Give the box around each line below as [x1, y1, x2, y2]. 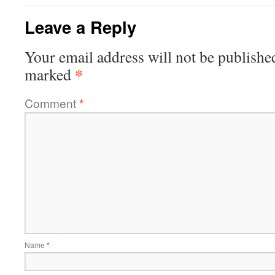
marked [25, 64, 75, 85]
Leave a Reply [25, 15, 136, 39]
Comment [25, 95, 79, 111]
